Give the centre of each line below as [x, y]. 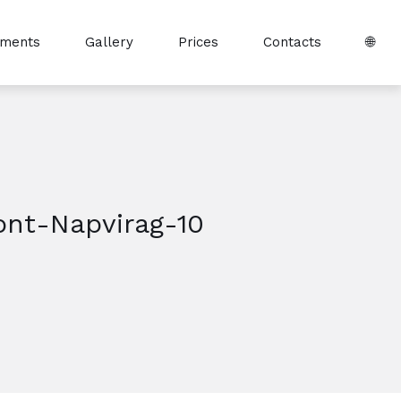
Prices [198, 42]
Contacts [292, 42]
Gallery [109, 42]
